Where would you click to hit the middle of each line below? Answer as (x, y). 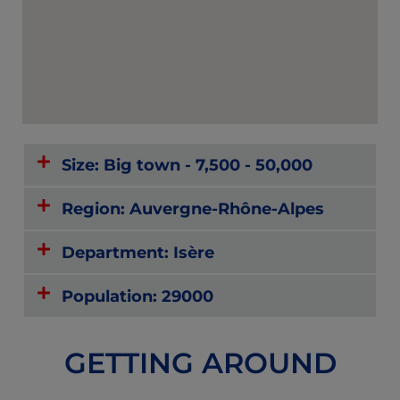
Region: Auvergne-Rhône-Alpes (193, 208)
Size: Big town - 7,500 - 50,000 (187, 164)
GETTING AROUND (200, 362)
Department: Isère (138, 252)
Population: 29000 (138, 296)
